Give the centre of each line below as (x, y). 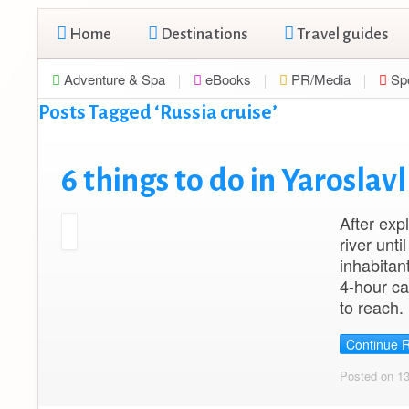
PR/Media (319, 79)
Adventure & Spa (113, 79)
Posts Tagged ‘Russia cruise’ (158, 113)
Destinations (203, 34)
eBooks (226, 79)
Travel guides (341, 34)
